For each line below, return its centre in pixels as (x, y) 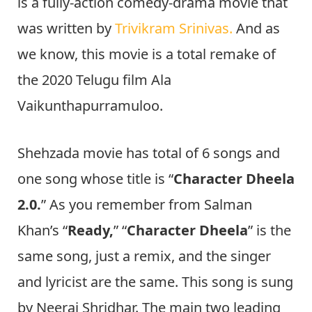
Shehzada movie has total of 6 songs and (149, 153)
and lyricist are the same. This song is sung (155, 281)
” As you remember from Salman (147, 204)
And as (256, 29)
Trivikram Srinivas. (174, 29)
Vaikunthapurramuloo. (90, 106)
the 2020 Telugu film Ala (94, 80)
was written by (66, 29)
